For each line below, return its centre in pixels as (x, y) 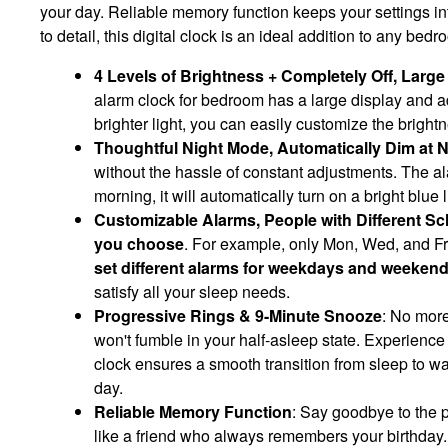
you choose (139, 243)
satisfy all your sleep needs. (192, 291)
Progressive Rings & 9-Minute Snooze (238, 315)
